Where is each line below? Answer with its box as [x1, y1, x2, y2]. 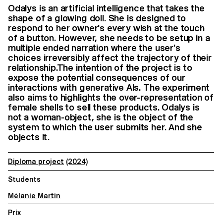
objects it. [8, 132, 50, 143]
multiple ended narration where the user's [8, 43, 180, 54]
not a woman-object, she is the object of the [8, 112, 194, 123]
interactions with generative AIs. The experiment [8, 82, 210, 93]
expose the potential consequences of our [8, 72, 185, 83]
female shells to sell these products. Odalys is [8, 102, 200, 113]
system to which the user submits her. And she [8, 122, 202, 133]
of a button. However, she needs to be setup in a [8, 33, 210, 44]
